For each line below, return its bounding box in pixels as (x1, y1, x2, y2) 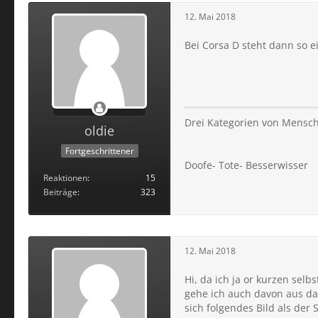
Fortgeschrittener (65, 144, 134, 157)
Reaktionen (43, 171, 87, 184)
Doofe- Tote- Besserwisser (185, 158, 308, 172)
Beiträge (43, 185, 77, 198)
